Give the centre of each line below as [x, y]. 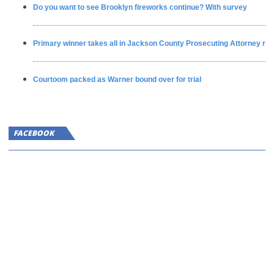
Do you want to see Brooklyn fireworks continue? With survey [140, 7]
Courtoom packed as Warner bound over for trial [117, 79]
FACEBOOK [34, 133]
